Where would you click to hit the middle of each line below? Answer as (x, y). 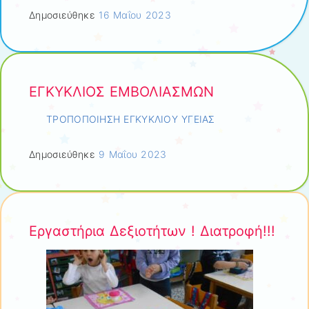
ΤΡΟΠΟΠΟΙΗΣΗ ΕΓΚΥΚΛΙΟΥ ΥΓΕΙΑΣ (131, 119)
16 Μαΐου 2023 (135, 14)
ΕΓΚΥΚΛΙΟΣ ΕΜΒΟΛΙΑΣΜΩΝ (121, 91)
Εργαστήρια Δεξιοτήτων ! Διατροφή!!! (152, 231)
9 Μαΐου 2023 (133, 154)
